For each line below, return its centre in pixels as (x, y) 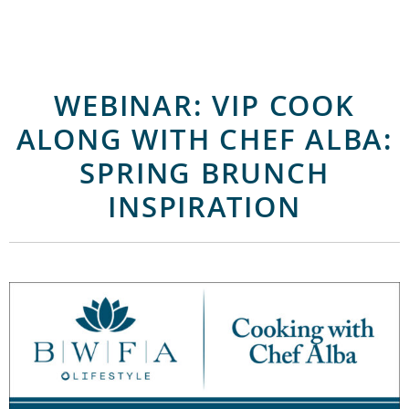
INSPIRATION (204, 206)
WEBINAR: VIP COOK (204, 105)
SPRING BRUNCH (204, 172)
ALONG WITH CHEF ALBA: (204, 138)
